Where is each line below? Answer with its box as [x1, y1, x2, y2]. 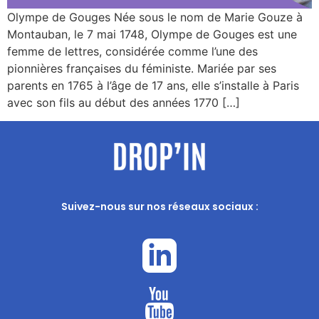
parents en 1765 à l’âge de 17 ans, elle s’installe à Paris [7, 78, 299, 93]
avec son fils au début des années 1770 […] [7, 95, 240, 110]
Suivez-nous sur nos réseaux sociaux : [61, 199, 258, 214]
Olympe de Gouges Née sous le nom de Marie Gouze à [7, 9, 303, 24]
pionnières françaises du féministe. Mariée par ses [7, 61, 276, 75]
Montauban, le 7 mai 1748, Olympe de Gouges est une [7, 26, 297, 41]
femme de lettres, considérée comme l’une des [7, 43, 258, 58]
